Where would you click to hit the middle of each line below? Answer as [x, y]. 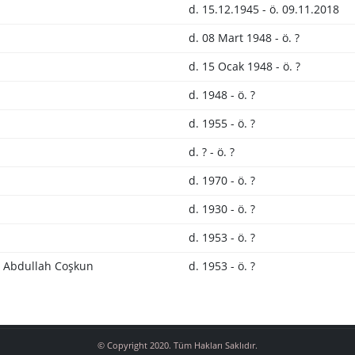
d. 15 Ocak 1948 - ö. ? [244, 66]
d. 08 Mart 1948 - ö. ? [244, 38]
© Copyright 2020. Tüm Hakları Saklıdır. [177, 345]
